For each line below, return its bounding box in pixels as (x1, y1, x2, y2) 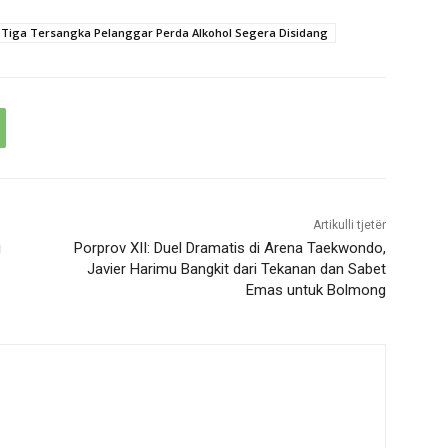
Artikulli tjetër (312, 217, 386, 232)
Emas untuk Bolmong (245, 280, 386, 299)
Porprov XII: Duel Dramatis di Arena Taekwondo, (73, 238, 386, 257)
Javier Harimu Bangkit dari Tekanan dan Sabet (86, 259, 386, 278)
